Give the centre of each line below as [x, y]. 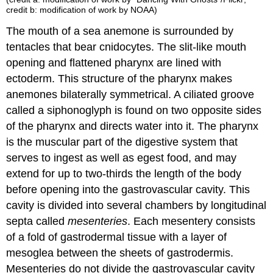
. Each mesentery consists [192, 222]
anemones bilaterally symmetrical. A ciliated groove [130, 95]
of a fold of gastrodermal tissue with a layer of [117, 237]
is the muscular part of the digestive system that [122, 142]
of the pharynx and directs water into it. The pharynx [133, 126]
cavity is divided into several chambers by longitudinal [136, 206]
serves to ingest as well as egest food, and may [122, 158]
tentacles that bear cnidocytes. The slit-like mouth [126, 47]
